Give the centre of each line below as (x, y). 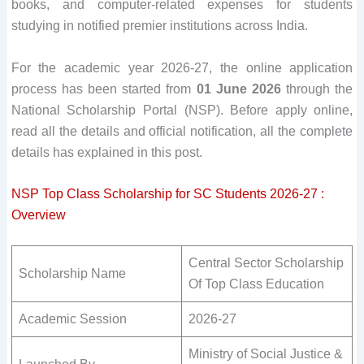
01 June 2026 (241, 89)
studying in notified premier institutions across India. (159, 26)
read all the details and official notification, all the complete (182, 131)
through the (320, 89)
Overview (38, 215)
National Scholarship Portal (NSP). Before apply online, (182, 110)
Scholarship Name (72, 274)
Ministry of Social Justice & (265, 354)
